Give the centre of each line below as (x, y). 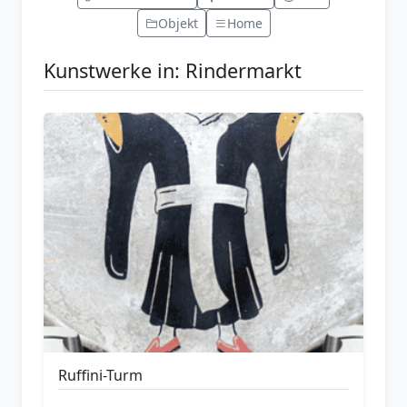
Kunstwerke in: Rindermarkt (173, 70)
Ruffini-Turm (100, 375)
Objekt (178, 23)
